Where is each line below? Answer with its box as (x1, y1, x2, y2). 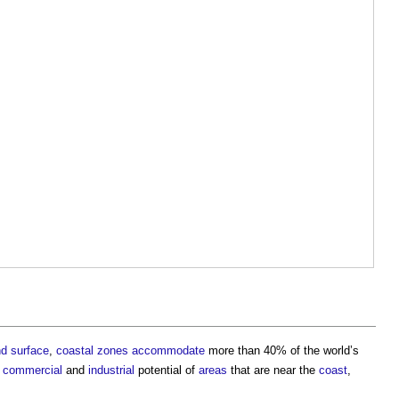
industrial (88, 362, 134, 377)
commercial (3, 362, 62, 377)
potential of (134, 362, 199, 377)
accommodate (132, 343, 205, 357)
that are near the (227, 362, 319, 377)
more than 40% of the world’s (205, 343, 359, 357)
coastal (56, 343, 94, 357)
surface (11, 343, 49, 357)
